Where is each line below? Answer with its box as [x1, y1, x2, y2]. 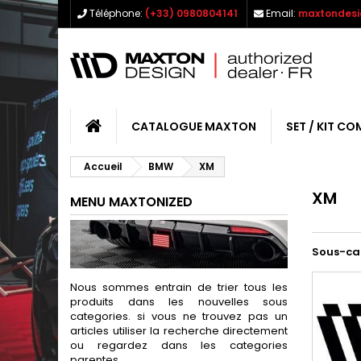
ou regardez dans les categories [70, 338, 288, 353]
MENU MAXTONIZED [70, 193, 193, 211]
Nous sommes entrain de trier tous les [70, 280, 288, 295]
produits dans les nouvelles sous [70, 294, 288, 309]
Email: [266, 6, 296, 20]
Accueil [84, 160, 122, 173]
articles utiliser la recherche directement [70, 323, 288, 338]
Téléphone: [89, 6, 143, 20]
